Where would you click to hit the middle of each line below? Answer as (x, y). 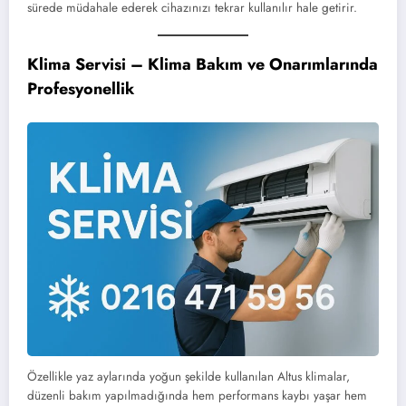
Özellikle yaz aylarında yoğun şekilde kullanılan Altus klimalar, (188, 377)
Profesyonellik (81, 89)
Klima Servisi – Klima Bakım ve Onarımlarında (203, 65)
